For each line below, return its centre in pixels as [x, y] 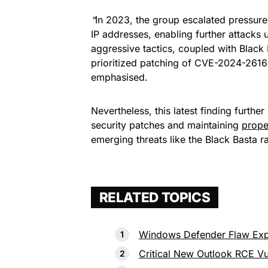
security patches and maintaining [166, 125]
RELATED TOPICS [155, 197]
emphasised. [119, 77]
